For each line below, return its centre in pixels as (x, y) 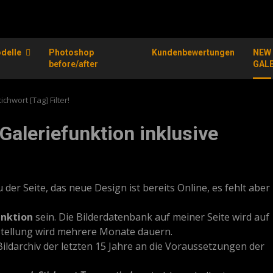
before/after (73, 64)
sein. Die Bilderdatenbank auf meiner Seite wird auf (151, 217)
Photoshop (71, 52)
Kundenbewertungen (193, 52)
